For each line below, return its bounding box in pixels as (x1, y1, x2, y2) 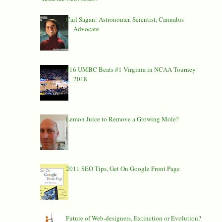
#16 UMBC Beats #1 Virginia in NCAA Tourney (65, 64, 196, 74)
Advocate (73, 24, 99, 34)
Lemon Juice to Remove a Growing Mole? (65, 114, 179, 123)
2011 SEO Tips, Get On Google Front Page (65, 164, 180, 173)
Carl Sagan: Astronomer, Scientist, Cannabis (65, 15, 184, 24)
